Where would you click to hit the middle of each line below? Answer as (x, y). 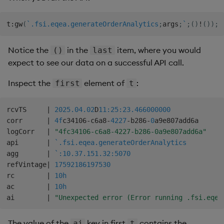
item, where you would (158, 50)
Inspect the (30, 83)
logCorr (26, 131)
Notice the (29, 50)
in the (78, 50)
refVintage (26, 164)
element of (104, 83)
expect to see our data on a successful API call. (96, 62)
